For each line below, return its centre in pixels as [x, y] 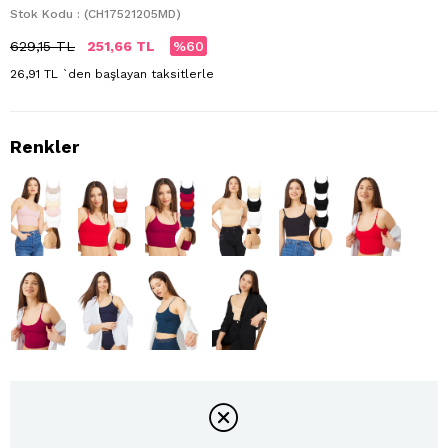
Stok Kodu [41, 14]
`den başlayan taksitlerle [138, 74]
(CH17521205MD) [132, 14]
